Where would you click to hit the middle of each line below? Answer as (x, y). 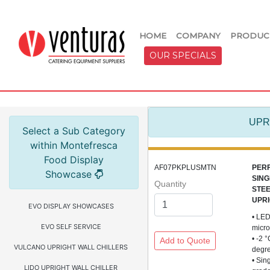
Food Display (74, 160)
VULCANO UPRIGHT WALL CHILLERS (71, 247)
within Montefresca (74, 145)
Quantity (170, 184)
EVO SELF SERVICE (71, 227)
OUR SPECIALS (183, 55)
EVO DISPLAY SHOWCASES (71, 206)
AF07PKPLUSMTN (185, 168)
